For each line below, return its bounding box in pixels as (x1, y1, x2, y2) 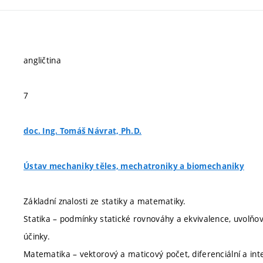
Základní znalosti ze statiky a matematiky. (23, 195, 186, 207)
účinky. (23, 231, 50, 242)
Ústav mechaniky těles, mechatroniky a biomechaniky (23, 161, 244, 171)
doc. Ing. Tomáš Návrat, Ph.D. (23, 126, 142, 136)
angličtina (23, 55, 61, 66)
